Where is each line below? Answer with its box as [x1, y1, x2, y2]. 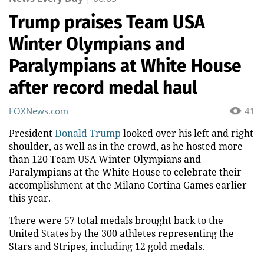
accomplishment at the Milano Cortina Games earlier [9, 178, 247, 192]
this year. [9, 191, 51, 204]
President [9, 126, 55, 140]
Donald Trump [55, 126, 121, 140]
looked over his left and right [121, 126, 253, 140]
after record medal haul [9, 77, 197, 98]
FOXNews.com [9, 104, 68, 117]
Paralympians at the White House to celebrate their [9, 165, 242, 179]
